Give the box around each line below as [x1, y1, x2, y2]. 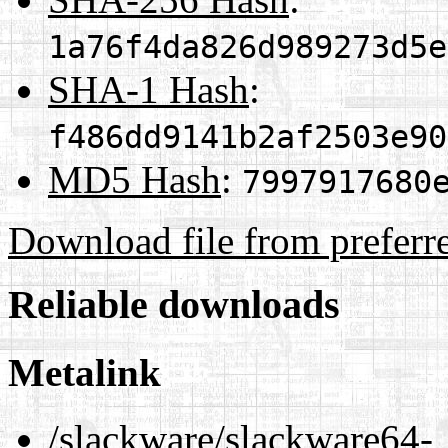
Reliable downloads [8, 282, 340, 328]
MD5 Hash [48, 157, 221, 201]
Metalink [8, 350, 161, 394]
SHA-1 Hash [48, 67, 249, 111]
